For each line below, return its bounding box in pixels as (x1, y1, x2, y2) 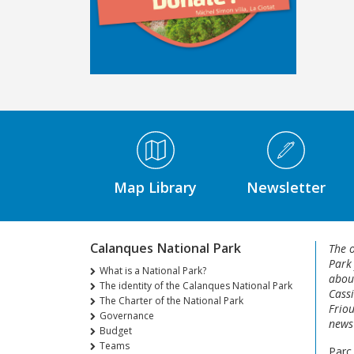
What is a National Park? (100, 264, 206, 278)
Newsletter (246, 178, 326, 198)
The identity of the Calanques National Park (100, 279, 292, 293)
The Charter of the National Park (100, 294, 243, 308)
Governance (100, 309, 154, 323)
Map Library (114, 178, 197, 198)
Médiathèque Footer (89, 130, 194, 145)
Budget (100, 324, 132, 338)
